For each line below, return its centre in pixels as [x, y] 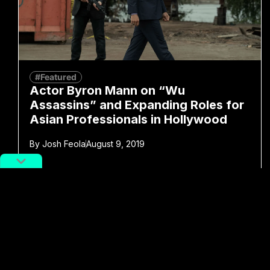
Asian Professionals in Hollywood [128, 119]
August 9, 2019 [115, 143]
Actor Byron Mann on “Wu [107, 90]
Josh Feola [63, 143]
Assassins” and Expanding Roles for [137, 105]
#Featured [56, 77]
